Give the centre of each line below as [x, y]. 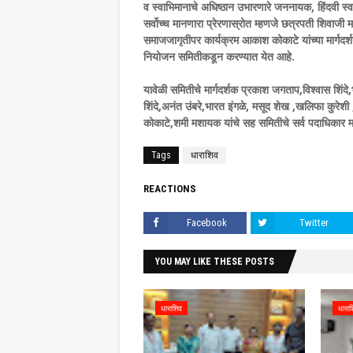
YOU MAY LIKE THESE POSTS [215, 262]
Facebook [207, 223]
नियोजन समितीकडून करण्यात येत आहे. [219, 57]
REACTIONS [170, 189]
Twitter [314, 223]
